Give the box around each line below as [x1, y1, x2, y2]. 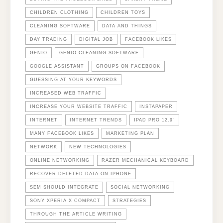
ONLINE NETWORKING [30, 157, 90, 163]
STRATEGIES [112, 198, 146, 203]
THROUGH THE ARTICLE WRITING [30, 211, 122, 217]
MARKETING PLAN [106, 130, 154, 136]
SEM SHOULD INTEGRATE [30, 184, 99, 190]
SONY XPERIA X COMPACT [30, 198, 101, 203]
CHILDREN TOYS [101, 9, 145, 15]
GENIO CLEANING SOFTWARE [59, 50, 139, 55]
